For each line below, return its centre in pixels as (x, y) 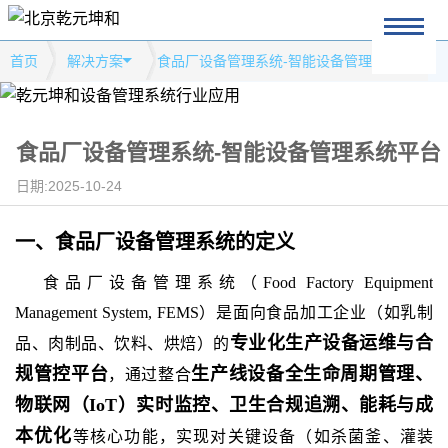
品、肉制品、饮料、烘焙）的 (122, 343)
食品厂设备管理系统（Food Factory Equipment (238, 282)
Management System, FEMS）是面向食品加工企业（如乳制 (224, 312)
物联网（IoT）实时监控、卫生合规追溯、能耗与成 (224, 405)
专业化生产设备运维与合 (331, 343)
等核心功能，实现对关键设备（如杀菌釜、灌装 (253, 436)
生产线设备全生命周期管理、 (312, 374)
